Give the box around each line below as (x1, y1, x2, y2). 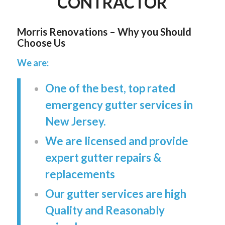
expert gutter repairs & (45, 150, 161, 164)
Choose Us (17, 37, 65, 49)
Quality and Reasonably (45, 203, 165, 217)
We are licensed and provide (45, 134, 188, 148)
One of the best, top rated (45, 81, 175, 95)
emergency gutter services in (45, 97, 193, 111)
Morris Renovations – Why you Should (17, 26, 191, 38)
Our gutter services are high (45, 186, 186, 200)
